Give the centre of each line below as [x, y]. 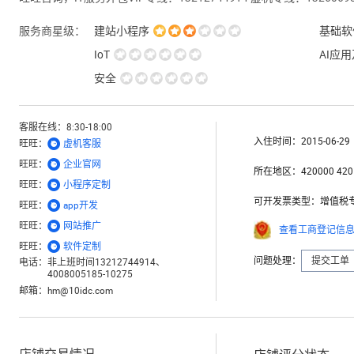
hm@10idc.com [80, 290]
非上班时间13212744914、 [106, 262]
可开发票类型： [287, 201]
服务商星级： [52, 30]
